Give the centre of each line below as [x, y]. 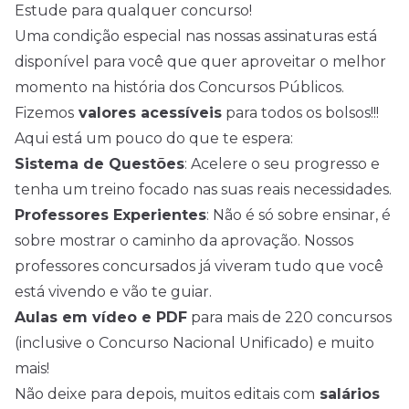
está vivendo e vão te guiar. [113, 291]
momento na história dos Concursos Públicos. [179, 87]
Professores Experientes [110, 215]
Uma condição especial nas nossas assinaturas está [196, 36]
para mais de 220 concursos [289, 317]
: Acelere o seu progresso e [282, 163]
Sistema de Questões [100, 163]
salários [347, 393]
